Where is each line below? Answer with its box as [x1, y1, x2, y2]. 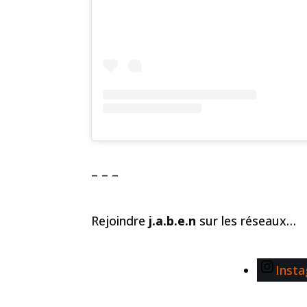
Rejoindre [91, 212, 149, 229]
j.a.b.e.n [149, 212, 196, 229]
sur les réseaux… [196, 212, 296, 229]
